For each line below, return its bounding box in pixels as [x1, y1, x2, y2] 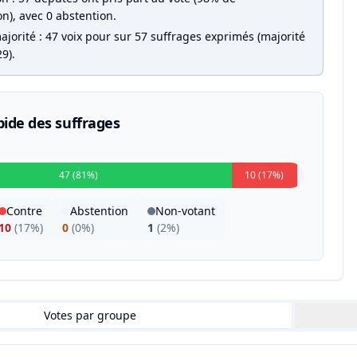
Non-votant [155, 203, 215, 218]
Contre [6, 203, 42, 218]
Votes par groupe [44, 308, 136, 323]
